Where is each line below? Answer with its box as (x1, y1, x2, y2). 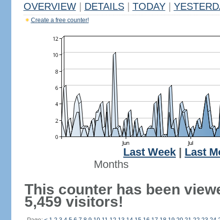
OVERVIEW (23, 1, 76, 12)
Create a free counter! (30, 17, 89, 24)
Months (93, 159, 129, 170)
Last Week (123, 146, 176, 158)
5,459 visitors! (24, 193, 123, 210)
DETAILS (84, 1, 124, 12)
